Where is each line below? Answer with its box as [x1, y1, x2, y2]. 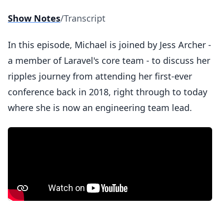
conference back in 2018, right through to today [8, 86, 207, 98]
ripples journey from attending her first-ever [8, 70, 192, 82]
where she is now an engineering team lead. [8, 102, 192, 113]
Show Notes [8, 12, 60, 24]
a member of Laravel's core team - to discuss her [8, 55, 210, 66]
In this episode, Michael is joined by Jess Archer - [8, 39, 211, 51]
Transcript [64, 12, 106, 24]
